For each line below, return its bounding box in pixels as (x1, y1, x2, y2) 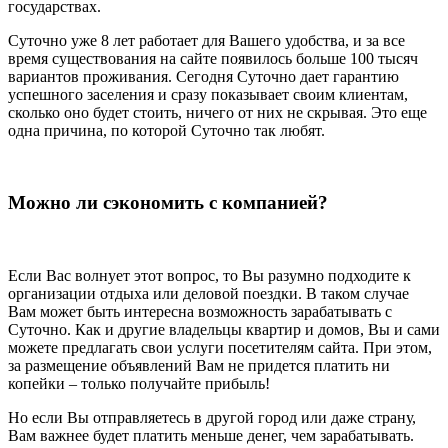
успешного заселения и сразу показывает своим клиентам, (8, 85, 408, 103)
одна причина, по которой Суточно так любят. (8, 121, 325, 139)
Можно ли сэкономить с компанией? (8, 192, 328, 214)
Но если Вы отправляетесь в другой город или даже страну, (8, 409, 416, 427)
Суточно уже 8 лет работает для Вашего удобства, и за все (8, 31, 405, 49)
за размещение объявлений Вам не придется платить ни (8, 357, 390, 375)
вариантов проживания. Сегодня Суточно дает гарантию (8, 67, 399, 85)
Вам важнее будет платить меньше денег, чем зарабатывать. (8, 427, 414, 445)
